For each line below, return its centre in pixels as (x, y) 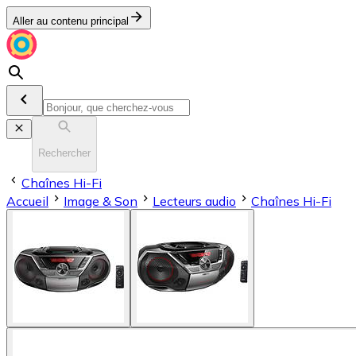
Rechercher (64, 153)
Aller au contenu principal (71, 21)
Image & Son (101, 201)
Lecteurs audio (194, 201)
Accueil (27, 201)
